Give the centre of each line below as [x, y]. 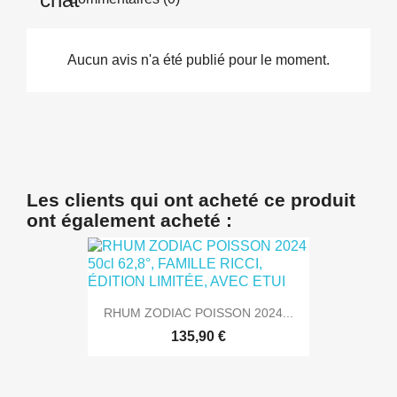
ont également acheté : [129, 221]
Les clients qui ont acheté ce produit [191, 200]
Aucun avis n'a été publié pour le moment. [198, 60]
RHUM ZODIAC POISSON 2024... [198, 313]
